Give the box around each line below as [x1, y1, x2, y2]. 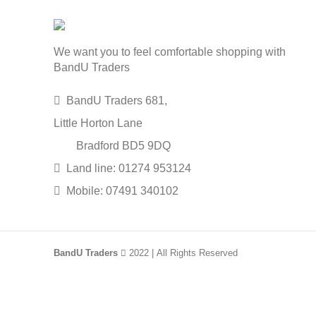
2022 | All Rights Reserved [126, 248, 238, 259]
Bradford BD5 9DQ [54, 140, 171, 152]
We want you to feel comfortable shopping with [54, 46, 286, 59]
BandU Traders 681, [63, 95, 167, 107]
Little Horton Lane [54, 117, 142, 130]
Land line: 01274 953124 [63, 162, 191, 175]
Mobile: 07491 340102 [63, 185, 178, 197]
